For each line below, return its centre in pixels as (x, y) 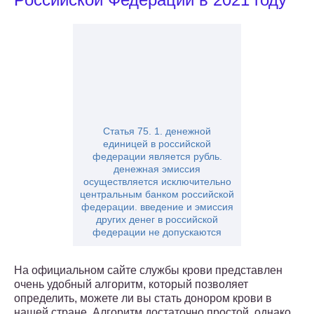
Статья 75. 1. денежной (157, 131)
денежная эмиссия (157, 169)
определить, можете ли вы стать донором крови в (143, 299)
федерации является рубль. (157, 157)
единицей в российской (157, 144)
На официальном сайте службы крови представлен (148, 271)
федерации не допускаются (157, 232)
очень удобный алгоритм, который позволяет (131, 285)
